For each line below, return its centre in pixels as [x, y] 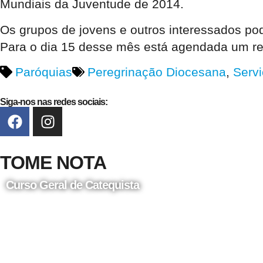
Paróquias [43, 72]
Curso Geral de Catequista [73, 185]
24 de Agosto [33, 203]
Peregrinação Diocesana [156, 72]
